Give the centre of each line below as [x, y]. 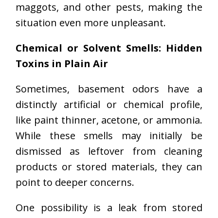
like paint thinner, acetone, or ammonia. [109, 120]
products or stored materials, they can [109, 167]
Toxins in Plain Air [62, 64]
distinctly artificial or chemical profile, [109, 105]
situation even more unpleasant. [91, 23]
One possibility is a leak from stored [109, 208]
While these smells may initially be [109, 136]
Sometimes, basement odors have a [109, 89]
